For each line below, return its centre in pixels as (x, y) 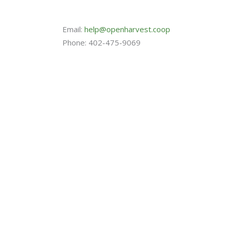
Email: (73, 29)
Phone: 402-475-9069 (101, 42)
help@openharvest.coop (127, 29)
